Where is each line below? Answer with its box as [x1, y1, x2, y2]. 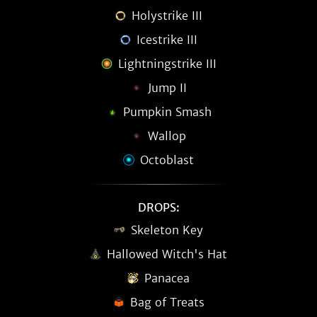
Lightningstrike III [117, 57, 217, 71]
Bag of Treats [129, 295, 204, 309]
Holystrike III [132, 8, 202, 23]
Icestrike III [137, 33, 197, 47]
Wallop [148, 129, 186, 143]
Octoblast [140, 153, 194, 167]
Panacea [144, 271, 190, 285]
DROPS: [137, 200, 180, 214]
